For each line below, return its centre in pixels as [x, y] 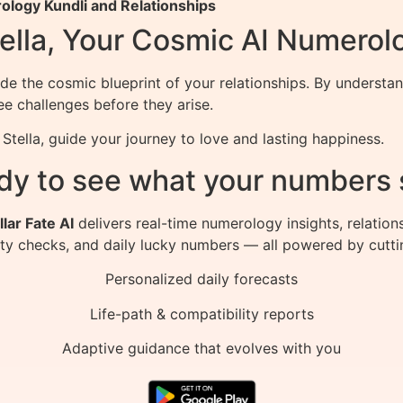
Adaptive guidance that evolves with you [201, 349]
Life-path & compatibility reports [201, 313]
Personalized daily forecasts [201, 279]
